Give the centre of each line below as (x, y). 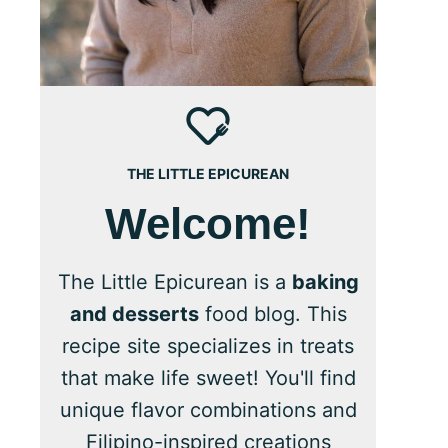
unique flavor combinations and (208, 410)
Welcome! (208, 223)
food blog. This (272, 314)
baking (325, 282)
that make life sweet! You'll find (208, 378)
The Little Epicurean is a (174, 282)
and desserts (134, 314)
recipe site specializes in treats (208, 346)
